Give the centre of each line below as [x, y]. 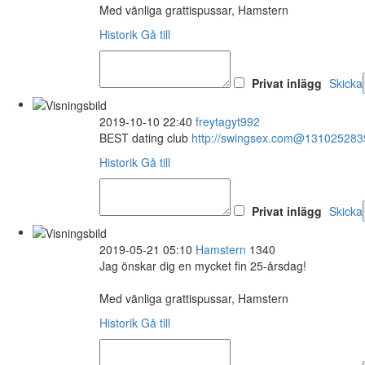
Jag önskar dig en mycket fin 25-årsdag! [203, 266]
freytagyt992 [228, 121]
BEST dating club [145, 137]
